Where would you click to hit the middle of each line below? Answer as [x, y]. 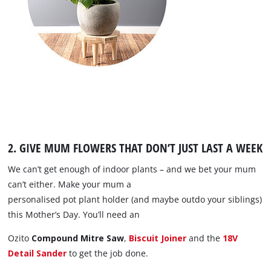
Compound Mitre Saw [78, 238]
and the [205, 238]
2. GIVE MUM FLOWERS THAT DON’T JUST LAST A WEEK [135, 148]
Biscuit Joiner [158, 238]
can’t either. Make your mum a [70, 184]
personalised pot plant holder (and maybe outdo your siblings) [135, 199]
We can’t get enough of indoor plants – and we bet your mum [132, 169]
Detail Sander [38, 253]
